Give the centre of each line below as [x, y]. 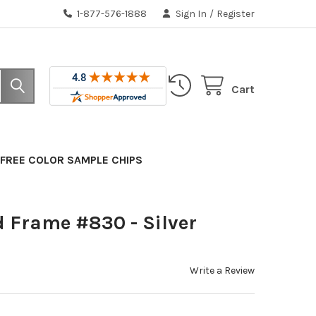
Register [236, 13]
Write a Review [223, 270]
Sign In [192, 13]
